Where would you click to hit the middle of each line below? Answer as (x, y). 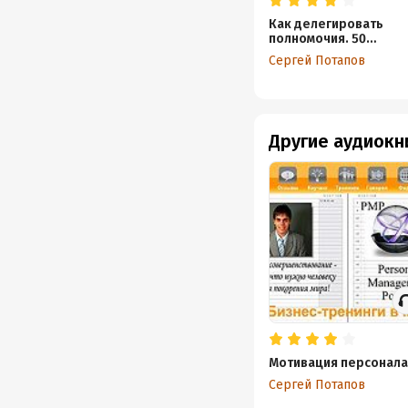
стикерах (297, 68)
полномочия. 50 (317, 39)
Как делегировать (326, 24)
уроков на (300, 53)
